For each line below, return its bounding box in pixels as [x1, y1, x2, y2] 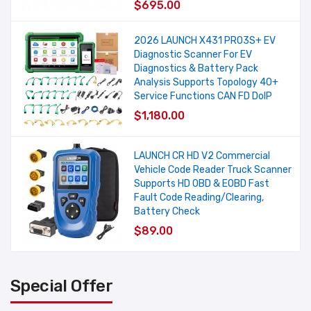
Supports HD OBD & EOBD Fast [133, 178, 269, 190]
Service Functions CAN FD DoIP [133, 90, 272, 103]
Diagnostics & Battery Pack [133, 62, 258, 75]
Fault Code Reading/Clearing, [133, 192, 264, 204]
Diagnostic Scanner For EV [133, 49, 252, 61]
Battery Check [133, 205, 200, 218]
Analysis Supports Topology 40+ [133, 76, 278, 89]
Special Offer [10, 276, 113, 296]
